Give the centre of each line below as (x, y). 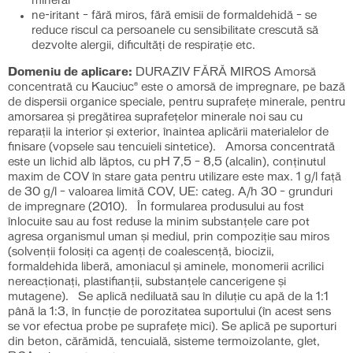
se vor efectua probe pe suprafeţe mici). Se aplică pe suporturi (172, 327)
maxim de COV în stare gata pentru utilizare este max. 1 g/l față (175, 177)
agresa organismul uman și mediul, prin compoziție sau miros (169, 237)
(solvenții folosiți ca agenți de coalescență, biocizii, (141, 252)
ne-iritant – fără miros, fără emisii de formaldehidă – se (174, 16)
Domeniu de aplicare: (70, 72)
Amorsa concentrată (280, 147)
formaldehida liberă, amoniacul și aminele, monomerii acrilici (166, 267)
